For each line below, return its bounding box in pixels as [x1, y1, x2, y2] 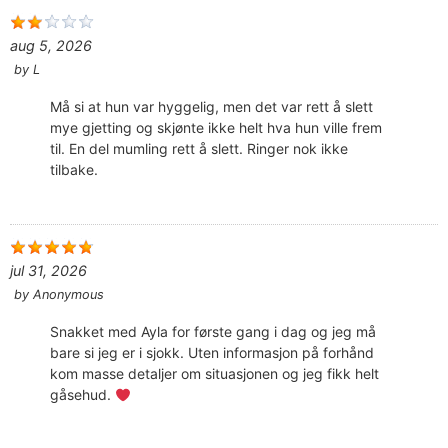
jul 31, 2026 [10, 262, 87, 280]
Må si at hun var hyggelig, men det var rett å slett [50, 98, 373, 116]
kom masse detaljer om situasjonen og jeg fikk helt [50, 365, 379, 383]
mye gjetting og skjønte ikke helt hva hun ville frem [50, 119, 382, 137]
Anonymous [33, 287, 104, 303]
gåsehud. [50, 386, 115, 404]
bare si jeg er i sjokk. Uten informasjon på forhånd [50, 344, 374, 362]
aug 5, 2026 [10, 37, 92, 55]
